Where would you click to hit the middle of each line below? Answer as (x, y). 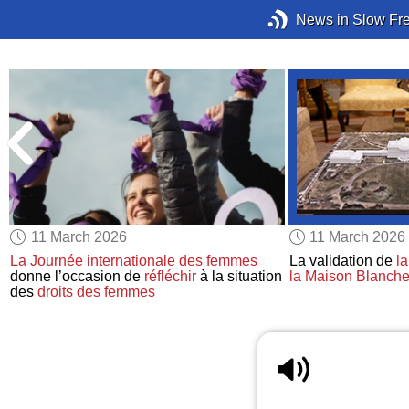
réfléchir (171, 277)
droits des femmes (97, 292)
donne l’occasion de (78, 277)
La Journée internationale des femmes (134, 261)
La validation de (342, 261)
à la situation (240, 277)
